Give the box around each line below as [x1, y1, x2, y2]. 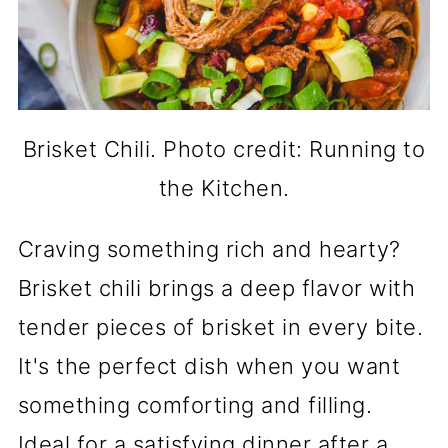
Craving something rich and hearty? [17, 235, 401, 262]
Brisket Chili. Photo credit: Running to [22, 135, 426, 162]
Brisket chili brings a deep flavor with [17, 274, 416, 301]
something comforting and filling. [17, 391, 373, 418]
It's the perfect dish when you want [17, 352, 401, 379]
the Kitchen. [158, 174, 290, 201]
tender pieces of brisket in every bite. [17, 313, 424, 340]
